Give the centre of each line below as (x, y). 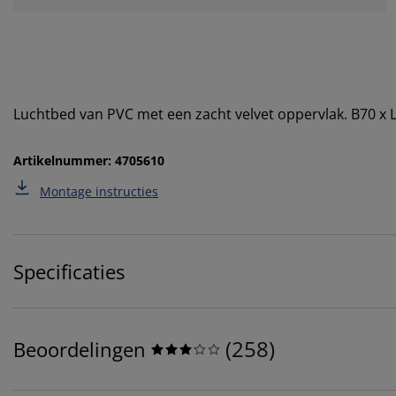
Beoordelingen (80, 349)
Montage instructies (99, 191)
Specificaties (69, 271)
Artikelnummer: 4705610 (89, 160)
